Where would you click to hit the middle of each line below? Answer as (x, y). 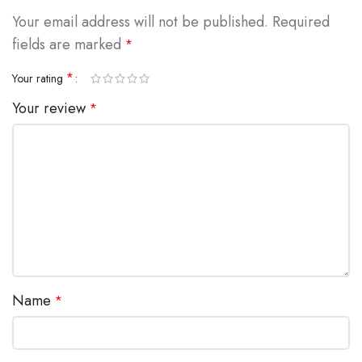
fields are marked (69, 44)
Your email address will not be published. (140, 21)
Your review (51, 108)
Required (301, 21)
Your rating (39, 78)
